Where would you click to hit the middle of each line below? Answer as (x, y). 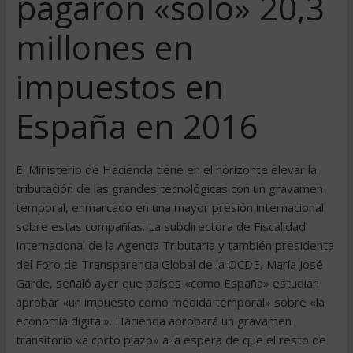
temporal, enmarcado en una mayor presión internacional (169, 207)
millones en (104, 47)
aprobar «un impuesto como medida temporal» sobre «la (170, 302)
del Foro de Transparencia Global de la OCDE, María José (169, 264)
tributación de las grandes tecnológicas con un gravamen (169, 188)
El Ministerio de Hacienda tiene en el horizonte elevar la (166, 169)
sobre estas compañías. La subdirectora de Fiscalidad (160, 226)
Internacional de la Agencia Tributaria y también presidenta (175, 245)
